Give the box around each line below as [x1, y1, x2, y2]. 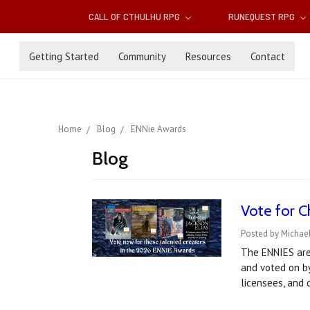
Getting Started [29, 49, 99, 63]
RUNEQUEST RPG [228, 10, 297, 23]
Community [118, 49, 166, 63]
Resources [185, 49, 231, 63]
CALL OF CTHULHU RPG [89, 10, 183, 23]
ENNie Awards [131, 123, 186, 136]
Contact [250, 49, 285, 63]
